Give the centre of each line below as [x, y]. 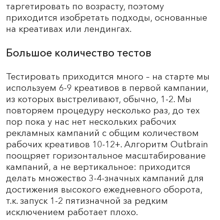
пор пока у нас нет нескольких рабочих [91, 122]
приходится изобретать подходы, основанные [107, 17]
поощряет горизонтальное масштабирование [106, 155]
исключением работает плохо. [72, 212]
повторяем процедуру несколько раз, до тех [103, 110]
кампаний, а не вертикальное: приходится [98, 167]
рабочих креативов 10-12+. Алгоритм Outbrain [107, 144]
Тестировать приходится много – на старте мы [108, 76]
